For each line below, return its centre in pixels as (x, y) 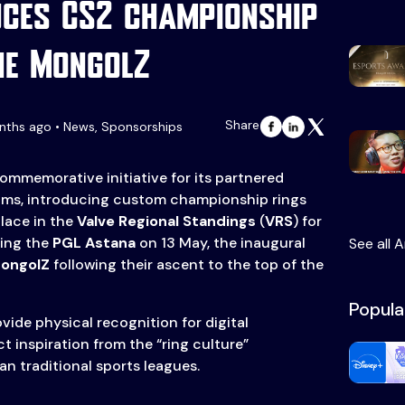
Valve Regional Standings (166, 221)
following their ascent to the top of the (186, 265)
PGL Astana (94, 243)
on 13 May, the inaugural (220, 243)
